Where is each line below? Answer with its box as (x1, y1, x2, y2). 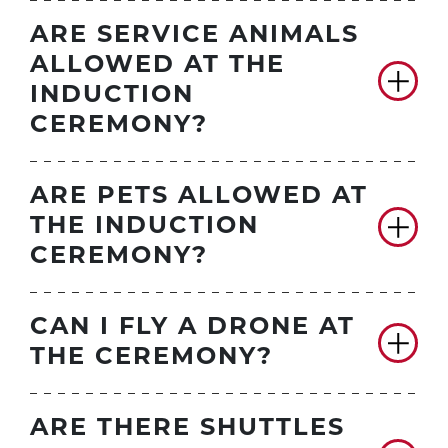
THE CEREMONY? (30, 346, 273, 371)
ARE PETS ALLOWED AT (30, 185, 368, 210)
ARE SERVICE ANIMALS (30, 24, 359, 49)
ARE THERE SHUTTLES (30, 417, 345, 442)
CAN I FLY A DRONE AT (30, 316, 355, 341)
